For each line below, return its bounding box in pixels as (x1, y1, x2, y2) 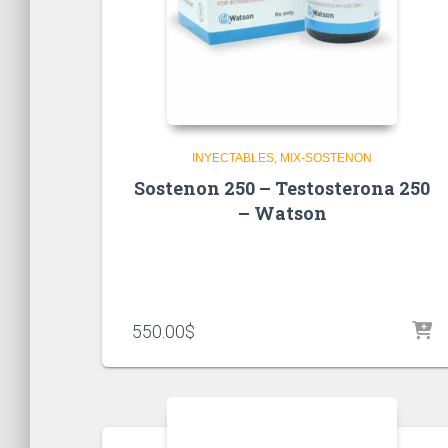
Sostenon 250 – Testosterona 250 (134, 176, 430, 201)
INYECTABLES (192, 151, 274, 166)
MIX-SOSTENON (280, 151, 372, 166)
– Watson (237, 201, 327, 226)
